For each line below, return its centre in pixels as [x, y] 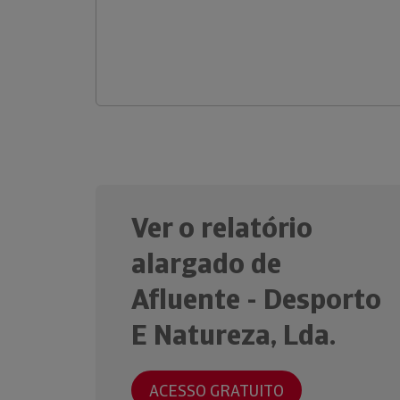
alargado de [206, 263]
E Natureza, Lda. [233, 335]
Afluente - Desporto [256, 299]
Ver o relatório [222, 228]
